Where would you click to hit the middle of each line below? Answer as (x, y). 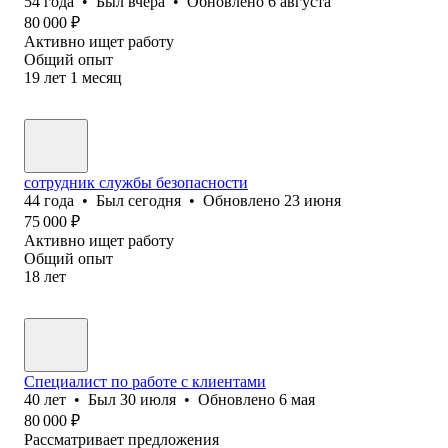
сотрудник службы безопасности (136, 182)
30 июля (148, 399)
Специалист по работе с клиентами (145, 381)
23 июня (312, 200)
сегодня (154, 200)
